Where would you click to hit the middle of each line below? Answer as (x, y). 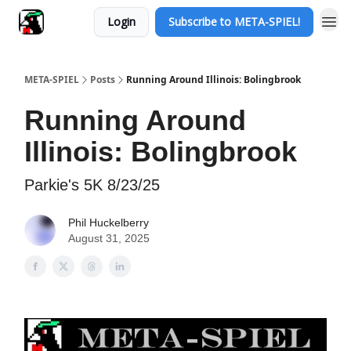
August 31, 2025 (109, 238)
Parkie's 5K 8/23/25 (92, 185)
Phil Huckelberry (109, 223)
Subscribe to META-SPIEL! (234, 22)
